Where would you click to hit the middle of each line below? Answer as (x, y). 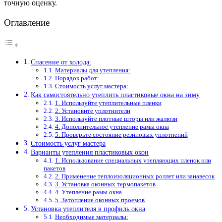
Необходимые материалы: (91, 217)
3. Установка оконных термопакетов (105, 184)
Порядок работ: (77, 78)
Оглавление (27, 22)
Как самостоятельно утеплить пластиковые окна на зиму (115, 94)
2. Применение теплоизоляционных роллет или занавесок (135, 176)
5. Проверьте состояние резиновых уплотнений (121, 134)
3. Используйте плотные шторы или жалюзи (116, 118)
